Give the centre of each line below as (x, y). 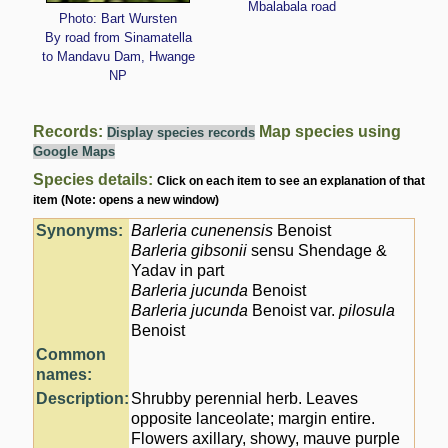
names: (64, 374)
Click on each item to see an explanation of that (291, 180)
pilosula (367, 310)
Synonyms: (80, 230)
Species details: (95, 179)
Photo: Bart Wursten (118, 19)
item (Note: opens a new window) (126, 199)
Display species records (181, 132)
